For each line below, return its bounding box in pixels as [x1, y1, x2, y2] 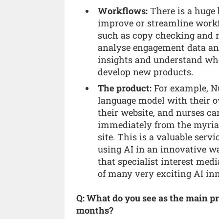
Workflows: [98, 4, 148, 17]
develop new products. [98, 66, 194, 78]
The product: [98, 82, 152, 94]
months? [76, 204, 113, 217]
